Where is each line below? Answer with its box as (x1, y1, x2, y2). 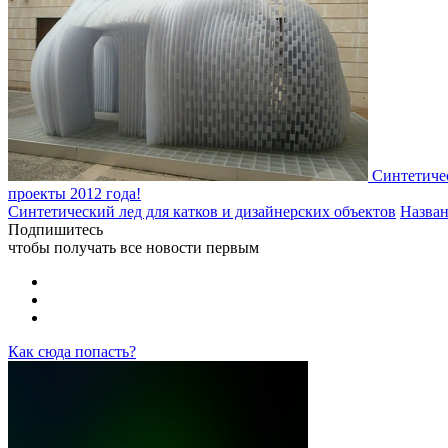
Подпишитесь (8, 221, 103, 239)
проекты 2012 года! (8, 185, 141, 203)
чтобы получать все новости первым (8, 239, 259, 257)
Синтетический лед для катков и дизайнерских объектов (8, 203, 396, 221)
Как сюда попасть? (8, 343, 136, 361)
